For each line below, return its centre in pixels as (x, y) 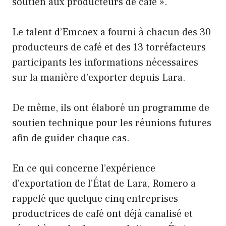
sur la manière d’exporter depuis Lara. (99, 77)
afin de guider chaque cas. (71, 138)
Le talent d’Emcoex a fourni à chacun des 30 (111, 32)
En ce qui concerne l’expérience (84, 168)
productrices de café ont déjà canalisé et (102, 214)
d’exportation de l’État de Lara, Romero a (104, 183)
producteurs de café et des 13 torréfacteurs (109, 47)
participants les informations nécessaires (105, 62)
